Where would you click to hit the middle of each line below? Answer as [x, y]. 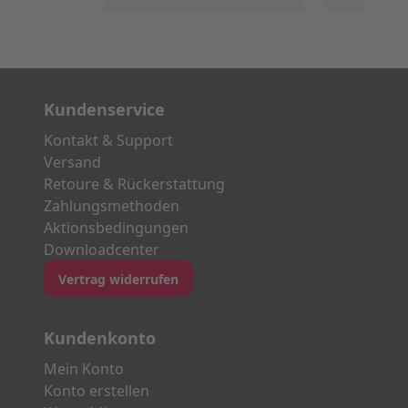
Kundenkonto [100, 338]
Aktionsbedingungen [116, 228]
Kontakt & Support [108, 141]
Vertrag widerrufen [118, 279]
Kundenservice [104, 110]
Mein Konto [84, 369]
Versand [72, 163]
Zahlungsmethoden [112, 206]
